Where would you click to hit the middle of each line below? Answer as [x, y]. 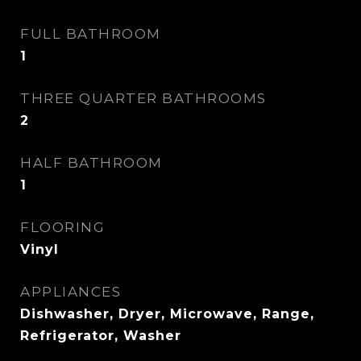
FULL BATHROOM [91, 34]
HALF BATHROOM [91, 163]
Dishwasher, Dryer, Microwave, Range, [167, 314]
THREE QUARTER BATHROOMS [143, 98]
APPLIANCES [71, 292]
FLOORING [62, 227]
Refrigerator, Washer [101, 336]
